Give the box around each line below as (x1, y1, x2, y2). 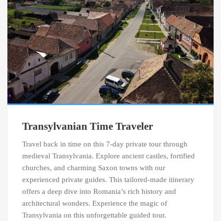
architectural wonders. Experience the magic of (22, 199, 167, 207)
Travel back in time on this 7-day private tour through (22, 140, 187, 148)
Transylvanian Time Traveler (22, 120, 153, 132)
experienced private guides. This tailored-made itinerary (22, 175, 194, 184)
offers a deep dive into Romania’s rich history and (22, 187, 176, 195)
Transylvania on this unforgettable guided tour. (22, 211, 166, 219)
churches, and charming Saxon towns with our (22, 163, 165, 172)
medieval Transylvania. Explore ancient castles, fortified (22, 151, 195, 160)
